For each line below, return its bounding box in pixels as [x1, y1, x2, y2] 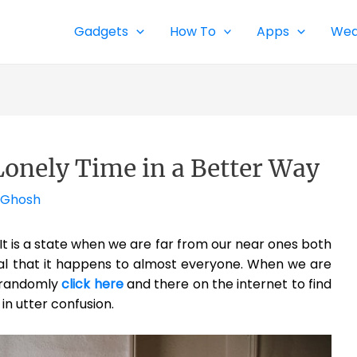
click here [61, 275, 124, 293]
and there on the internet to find [123, 275, 332, 293]
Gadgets [74, 22, 129, 41]
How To [169, 22, 216, 41]
